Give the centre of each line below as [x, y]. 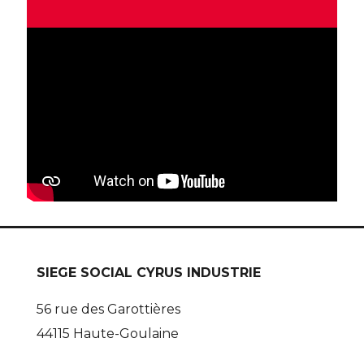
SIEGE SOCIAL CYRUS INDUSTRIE [149, 273]
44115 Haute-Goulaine [108, 334]
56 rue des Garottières [108, 310]
